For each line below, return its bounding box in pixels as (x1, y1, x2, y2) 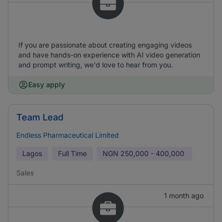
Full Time (58, 149, 87, 158)
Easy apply (28, 80, 65, 89)
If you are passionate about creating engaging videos (18, 41, 192, 49)
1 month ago (164, 191, 204, 200)
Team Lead (16, 112, 63, 122)
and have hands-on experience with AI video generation (18, 51, 200, 59)
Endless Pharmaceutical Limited (16, 131, 119, 139)
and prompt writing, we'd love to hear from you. (18, 60, 173, 69)
